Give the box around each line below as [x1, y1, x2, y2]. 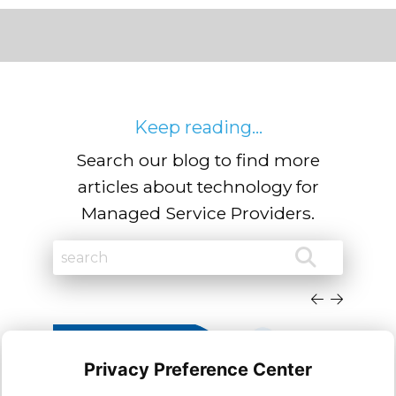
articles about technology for [77, 175, 319, 197]
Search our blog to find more [76, 148, 320, 171]
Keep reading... [133, 116, 263, 138]
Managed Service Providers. [81, 202, 315, 224]
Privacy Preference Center [84, 359, 312, 380]
